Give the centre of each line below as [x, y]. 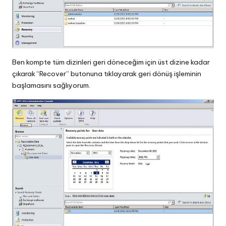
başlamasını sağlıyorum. [51, 85]
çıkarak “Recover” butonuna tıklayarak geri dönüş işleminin [107, 73]
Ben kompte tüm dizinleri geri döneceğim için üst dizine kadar [111, 62]
